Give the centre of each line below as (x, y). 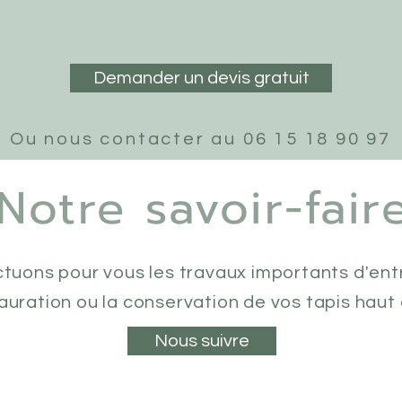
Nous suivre (202, 341)
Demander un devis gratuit (201, 78)
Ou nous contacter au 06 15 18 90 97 (200, 139)
